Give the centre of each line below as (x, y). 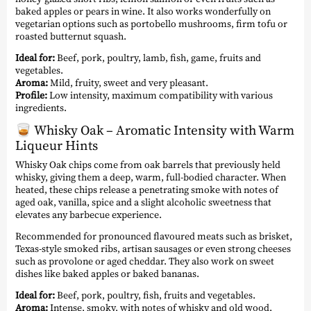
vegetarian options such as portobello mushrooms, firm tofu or (151, 24)
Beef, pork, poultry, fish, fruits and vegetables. (155, 295)
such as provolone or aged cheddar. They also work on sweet (145, 261)
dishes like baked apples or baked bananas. (107, 274)
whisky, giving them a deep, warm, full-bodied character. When (151, 177)
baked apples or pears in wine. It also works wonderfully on (143, 11)
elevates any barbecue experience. (89, 215)
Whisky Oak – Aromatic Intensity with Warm (164, 130)
